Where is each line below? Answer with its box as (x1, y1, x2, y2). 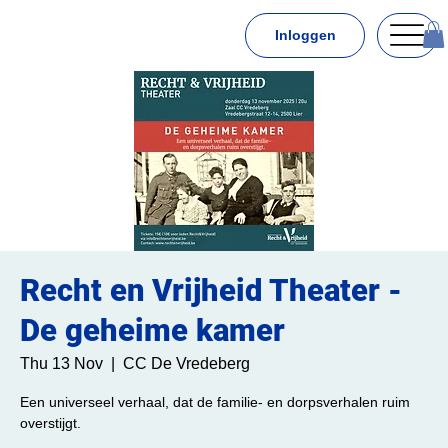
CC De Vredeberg (123, 354, 250, 372)
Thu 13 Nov (20, 354, 103, 372)
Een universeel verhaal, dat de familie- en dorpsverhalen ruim (20, 393, 410, 410)
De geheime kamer (20, 311, 285, 349)
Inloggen (274, 27, 336, 43)
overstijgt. (20, 414, 81, 431)
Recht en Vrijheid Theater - (20, 271, 402, 309)
